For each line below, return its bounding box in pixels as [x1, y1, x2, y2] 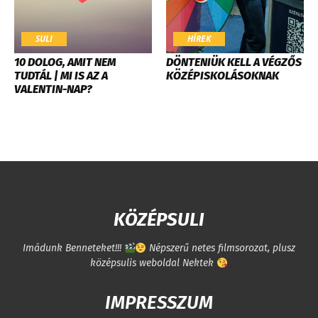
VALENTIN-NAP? [14, 82, 92, 97]
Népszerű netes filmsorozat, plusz [146, 242, 296, 255]
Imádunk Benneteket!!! [22, 242, 124, 255]
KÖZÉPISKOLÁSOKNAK [166, 69, 279, 83]
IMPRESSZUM [105, 292, 213, 314]
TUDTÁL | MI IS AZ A [14, 69, 108, 83]
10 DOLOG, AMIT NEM [14, 55, 116, 70]
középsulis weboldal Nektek [90, 257, 217, 270]
